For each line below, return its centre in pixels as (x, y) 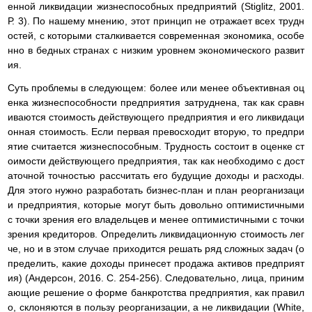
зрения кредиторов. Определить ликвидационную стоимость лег (156, 234)
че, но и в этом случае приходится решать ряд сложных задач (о (156, 248)
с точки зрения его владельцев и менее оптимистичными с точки (156, 219)
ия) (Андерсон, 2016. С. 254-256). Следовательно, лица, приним (156, 278)
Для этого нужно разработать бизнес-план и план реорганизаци (156, 190)
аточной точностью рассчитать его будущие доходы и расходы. (156, 175)
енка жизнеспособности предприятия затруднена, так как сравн (156, 102)
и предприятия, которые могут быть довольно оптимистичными (156, 204)
